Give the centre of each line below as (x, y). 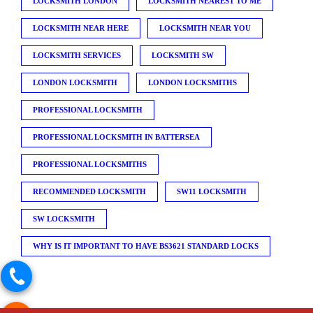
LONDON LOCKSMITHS (192, 82)
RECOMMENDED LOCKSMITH (89, 191)
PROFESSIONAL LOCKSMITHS (90, 164)
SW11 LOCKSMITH (212, 191)
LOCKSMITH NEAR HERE (81, 28)
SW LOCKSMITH (64, 218)
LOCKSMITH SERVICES (77, 55)
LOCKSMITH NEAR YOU (205, 28)
